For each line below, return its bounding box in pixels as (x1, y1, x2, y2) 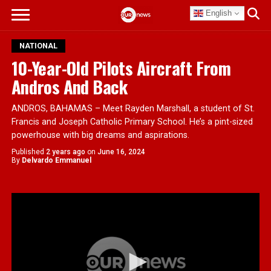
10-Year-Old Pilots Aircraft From (11, 55, 231, 80)
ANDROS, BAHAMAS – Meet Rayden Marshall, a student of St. (11, 103, 255, 114)
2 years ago (45, 148, 85, 156)
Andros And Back (11, 74, 128, 99)
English (203, 8, 232, 18)
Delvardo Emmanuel (21, 156, 91, 165)
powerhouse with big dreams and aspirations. (11, 130, 189, 140)
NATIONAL (19, 41, 57, 50)
